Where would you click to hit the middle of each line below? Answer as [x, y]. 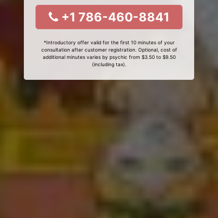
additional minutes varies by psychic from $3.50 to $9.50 [109, 57]
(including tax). [109, 64]
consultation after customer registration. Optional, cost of [109, 50]
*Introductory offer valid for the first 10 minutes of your [109, 42]
